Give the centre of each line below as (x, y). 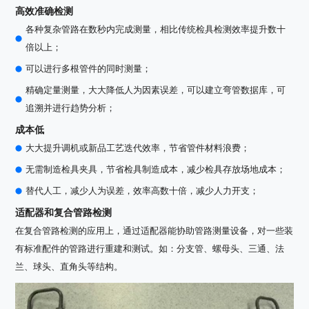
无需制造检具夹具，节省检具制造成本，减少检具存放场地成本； (156, 170)
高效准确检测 (44, 11)
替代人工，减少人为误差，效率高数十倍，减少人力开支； (142, 191)
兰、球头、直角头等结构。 (69, 267)
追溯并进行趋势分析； (71, 108)
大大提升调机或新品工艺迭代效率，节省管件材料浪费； (138, 148)
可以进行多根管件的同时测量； (89, 69)
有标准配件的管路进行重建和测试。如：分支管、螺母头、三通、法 (150, 249)
